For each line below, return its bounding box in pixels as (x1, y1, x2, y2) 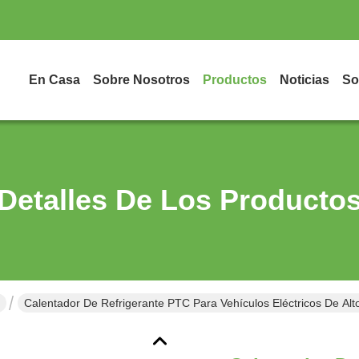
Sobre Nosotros (93, 73, 190, 87)
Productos (203, 73, 267, 87)
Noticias (280, 73, 329, 87)
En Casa (29, 73, 80, 87)
